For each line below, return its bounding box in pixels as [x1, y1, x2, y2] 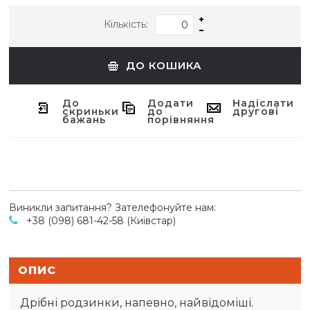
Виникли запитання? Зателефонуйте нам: [9, 201, 217, 215]
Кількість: [103, 18, 148, 31]
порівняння [147, 113, 215, 127]
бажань [62, 113, 107, 127]
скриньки [62, 105, 120, 118]
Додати [147, 97, 194, 110]
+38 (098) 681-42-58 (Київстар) [24, 215, 176, 228]
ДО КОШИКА [126, 59, 203, 73]
